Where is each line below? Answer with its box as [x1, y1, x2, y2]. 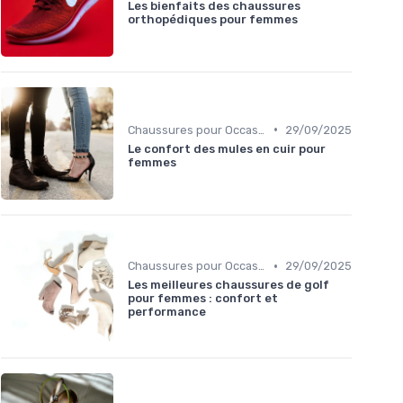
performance [128, 305, 206, 319]
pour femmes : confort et [128, 291, 278, 306]
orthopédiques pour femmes [128, 12, 298, 26]
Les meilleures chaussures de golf [128, 278, 329, 292]
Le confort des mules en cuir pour [128, 141, 326, 156]
